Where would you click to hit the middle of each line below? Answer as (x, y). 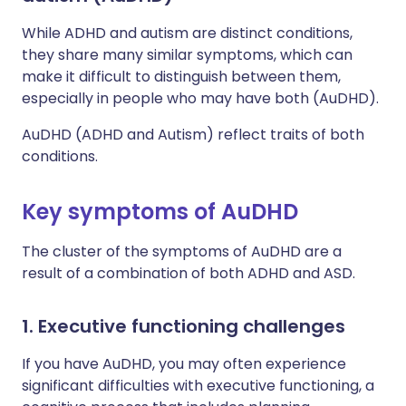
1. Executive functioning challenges (184, 326)
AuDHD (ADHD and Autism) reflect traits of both (193, 135)
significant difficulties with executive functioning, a (198, 386)
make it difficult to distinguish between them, (181, 77)
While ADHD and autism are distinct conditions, (187, 33)
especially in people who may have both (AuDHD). (200, 98)
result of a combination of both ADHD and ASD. (188, 273)
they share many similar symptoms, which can (187, 55)
